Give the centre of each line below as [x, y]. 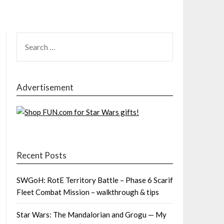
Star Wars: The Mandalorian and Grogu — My [91, 214]
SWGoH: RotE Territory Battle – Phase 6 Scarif [94, 180]
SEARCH [30, 38]
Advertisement [45, 87]
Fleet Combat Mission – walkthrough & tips [87, 192]
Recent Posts [41, 155]
